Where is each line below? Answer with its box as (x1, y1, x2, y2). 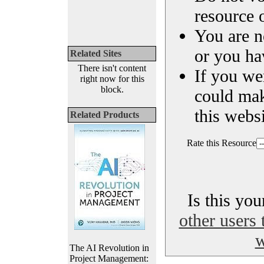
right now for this (80, 74, 144, 84)
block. (100, 84, 124, 94)
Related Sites (70, 48, 121, 58)
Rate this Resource (187, 138, 256, 148)
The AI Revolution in (70, 243, 149, 253)
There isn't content (78, 63, 146, 73)
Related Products (70, 110, 139, 120)
